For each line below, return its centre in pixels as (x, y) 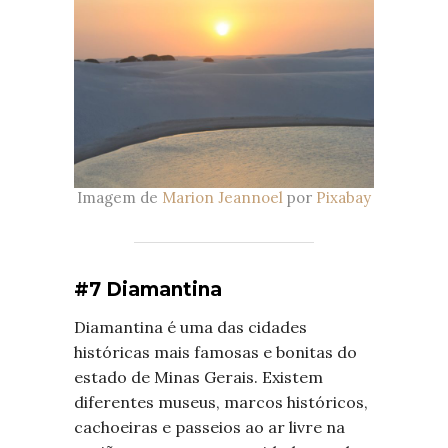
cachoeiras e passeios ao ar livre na (209, 427)
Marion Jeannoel (222, 198)
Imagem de (119, 198)
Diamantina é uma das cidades (190, 327)
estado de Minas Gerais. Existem (198, 377)
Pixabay (343, 198)
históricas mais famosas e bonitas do (215, 352)
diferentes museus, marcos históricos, (221, 402)
